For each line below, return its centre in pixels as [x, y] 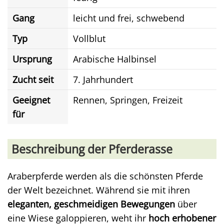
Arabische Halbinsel [115, 59]
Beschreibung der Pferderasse [93, 149]
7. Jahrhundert [103, 79]
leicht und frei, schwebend [129, 18]
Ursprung [32, 59]
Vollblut [89, 38]
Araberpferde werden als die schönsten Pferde [105, 176]
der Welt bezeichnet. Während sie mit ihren [99, 190]
